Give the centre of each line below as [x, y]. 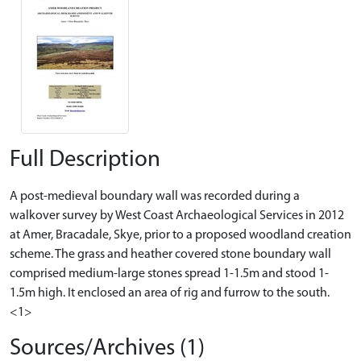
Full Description [85, 160]
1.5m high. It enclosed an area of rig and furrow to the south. [170, 293]
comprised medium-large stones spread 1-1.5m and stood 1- [169, 274]
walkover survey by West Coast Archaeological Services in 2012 [177, 216]
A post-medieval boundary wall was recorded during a [155, 196]
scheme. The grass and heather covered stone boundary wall [170, 254]
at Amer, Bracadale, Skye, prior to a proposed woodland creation [180, 235]
